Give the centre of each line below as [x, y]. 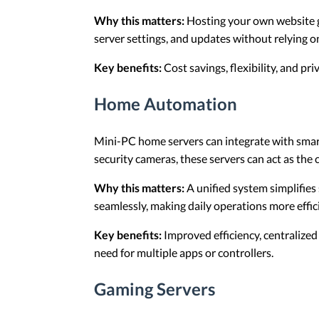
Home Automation [166, 104]
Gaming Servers [155, 288]
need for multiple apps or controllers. [184, 252]
